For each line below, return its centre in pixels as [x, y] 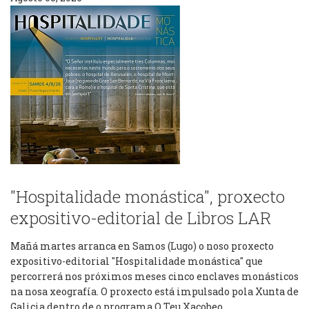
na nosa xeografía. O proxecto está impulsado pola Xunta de [154, 291]
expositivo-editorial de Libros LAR [141, 218]
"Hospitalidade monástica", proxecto [148, 197]
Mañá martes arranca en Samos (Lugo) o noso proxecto [142, 246]
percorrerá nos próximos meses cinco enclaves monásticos [154, 276]
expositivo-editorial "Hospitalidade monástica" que [137, 261]
